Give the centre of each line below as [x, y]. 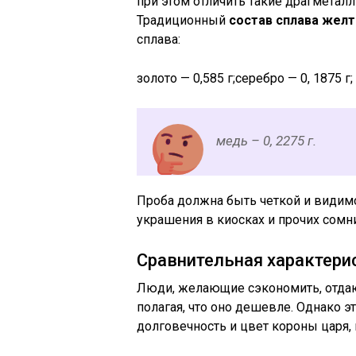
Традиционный [183, 21]
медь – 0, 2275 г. [266, 141]
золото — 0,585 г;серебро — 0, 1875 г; [245, 79]
